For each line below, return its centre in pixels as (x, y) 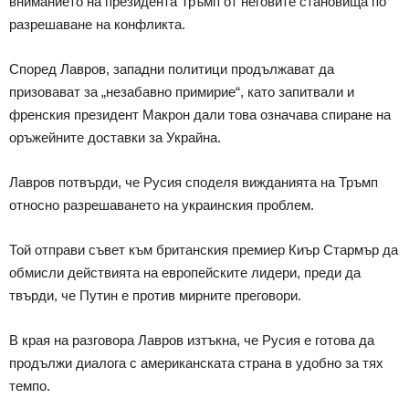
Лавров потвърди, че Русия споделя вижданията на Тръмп (194, 183)
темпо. (30, 386)
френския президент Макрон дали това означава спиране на (200, 115)
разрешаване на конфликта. (97, 25)
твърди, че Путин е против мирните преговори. (155, 296)
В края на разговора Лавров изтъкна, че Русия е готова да (192, 341)
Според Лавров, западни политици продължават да (172, 69)
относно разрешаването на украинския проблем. (162, 205)
